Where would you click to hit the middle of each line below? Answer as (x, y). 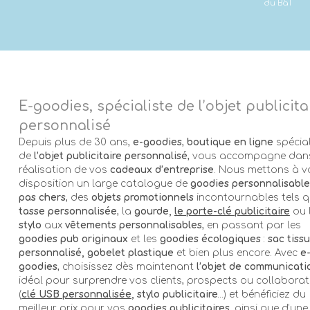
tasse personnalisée (67, 211)
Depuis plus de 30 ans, (75, 142)
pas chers (42, 197)
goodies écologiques (210, 239)
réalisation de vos (64, 170)
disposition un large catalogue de (104, 183)
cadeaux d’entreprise (162, 170)
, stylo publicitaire (174, 294)
